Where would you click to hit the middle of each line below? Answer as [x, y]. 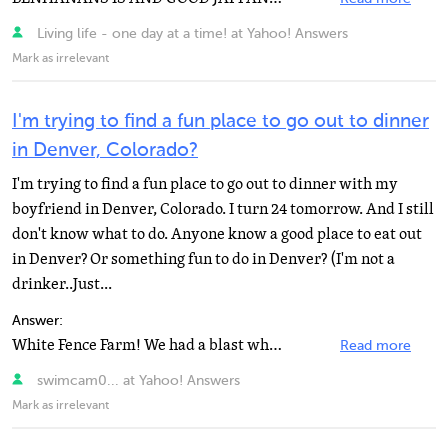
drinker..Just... [62, 284]
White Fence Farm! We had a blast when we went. [275, 345]
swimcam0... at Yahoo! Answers [136, 381]
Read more [375, 346]
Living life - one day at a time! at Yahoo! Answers [190, 34]
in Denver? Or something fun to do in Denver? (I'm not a [203, 259]
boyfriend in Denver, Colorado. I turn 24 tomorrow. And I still [223, 209]
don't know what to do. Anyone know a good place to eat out [217, 234]
